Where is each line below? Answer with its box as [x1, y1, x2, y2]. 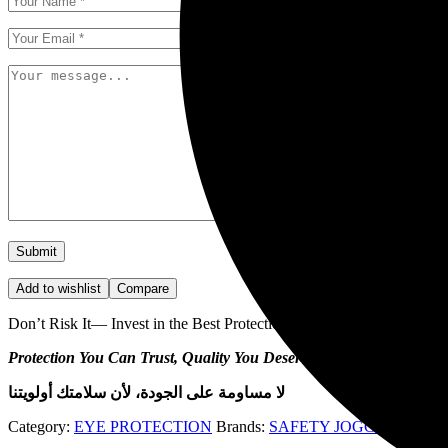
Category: [8, 418, 74, 436]
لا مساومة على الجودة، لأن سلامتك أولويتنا [8, 384, 285, 402]
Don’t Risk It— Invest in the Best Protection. [8, 315, 292, 333]
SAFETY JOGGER [269, 418, 397, 436]
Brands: [216, 418, 269, 436]
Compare [117, 281, 169, 297]
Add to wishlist [16, 281, 101, 297]
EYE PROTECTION [74, 418, 212, 436]
